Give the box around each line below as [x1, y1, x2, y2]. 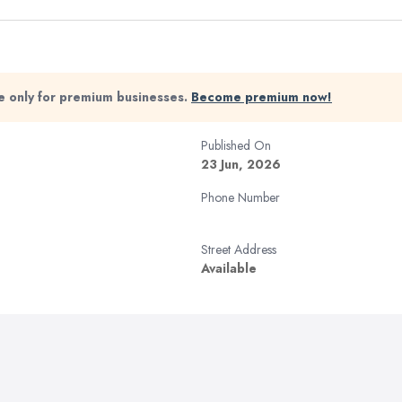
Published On [201, 136, 271, 154]
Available [201, 259, 257, 277]
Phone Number [201, 188, 280, 206]
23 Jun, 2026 [201, 155, 281, 173]
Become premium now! [191, 88, 332, 106]
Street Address [201, 240, 276, 258]
